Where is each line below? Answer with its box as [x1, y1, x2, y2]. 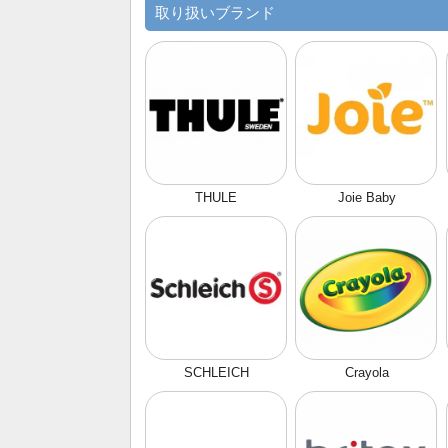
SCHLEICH [183, 365, 249, 381]
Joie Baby [337, 190, 396, 206]
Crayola [344, 365, 389, 381]
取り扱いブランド [155, 5, 275, 22]
